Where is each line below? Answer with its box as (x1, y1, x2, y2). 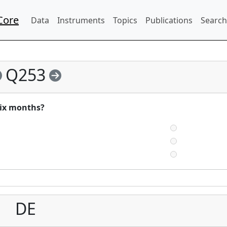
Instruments (57, 14, 105, 26)
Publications (145, 14, 193, 26)
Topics (113, 14, 137, 26)
